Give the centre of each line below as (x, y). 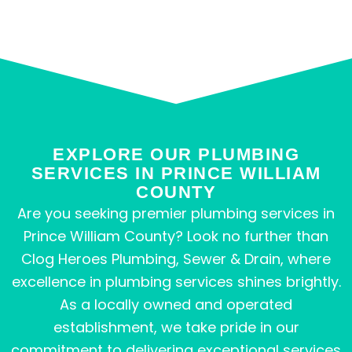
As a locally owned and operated (176, 305)
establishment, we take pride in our (176, 328)
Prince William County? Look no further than (176, 236)
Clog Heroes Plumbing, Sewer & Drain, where (176, 259)
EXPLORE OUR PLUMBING (176, 155)
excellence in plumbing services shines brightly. (176, 282)
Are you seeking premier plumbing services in (176, 214)
